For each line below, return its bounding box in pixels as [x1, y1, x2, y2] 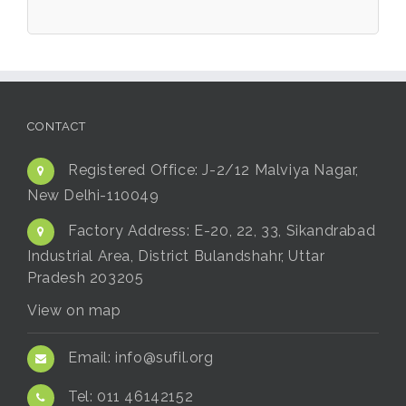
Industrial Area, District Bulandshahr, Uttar [27, 246, 325, 265]
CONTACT [27, 119, 86, 133]
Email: [68, 349, 116, 367]
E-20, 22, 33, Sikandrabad [194, 222, 376, 240]
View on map [27, 301, 121, 319]
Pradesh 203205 [27, 268, 144, 286]
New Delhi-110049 [27, 186, 159, 204]
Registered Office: [68, 161, 203, 179]
